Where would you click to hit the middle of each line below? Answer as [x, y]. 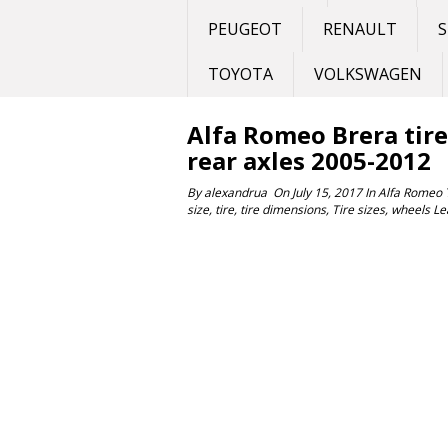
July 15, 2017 [327, 192]
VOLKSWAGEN [368, 74]
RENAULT [360, 29]
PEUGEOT [245, 29]
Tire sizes [358, 209]
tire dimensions [283, 209]
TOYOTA [240, 74]
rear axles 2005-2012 [309, 160]
